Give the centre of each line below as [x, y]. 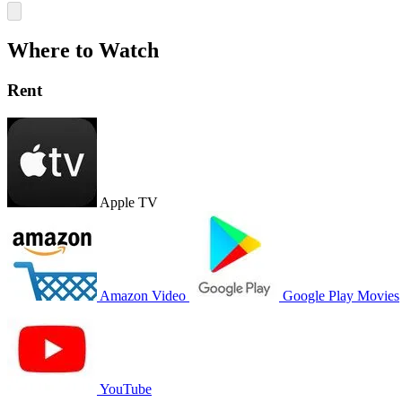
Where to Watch [83, 50]
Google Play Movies [341, 295]
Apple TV [129, 202]
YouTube [126, 389]
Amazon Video [143, 295]
